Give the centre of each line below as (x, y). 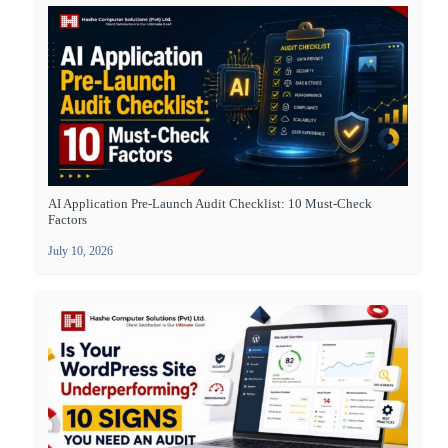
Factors (67, 219)
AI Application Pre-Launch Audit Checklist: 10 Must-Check (210, 203)
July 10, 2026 (80, 250)
